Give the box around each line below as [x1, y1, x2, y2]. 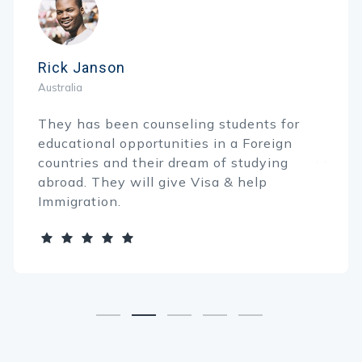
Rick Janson [38, 59, 125, 77]
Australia [38, 81, 82, 95]
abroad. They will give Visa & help [38, 174, 267, 191]
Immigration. [38, 193, 121, 210]
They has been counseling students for [38, 116, 300, 133]
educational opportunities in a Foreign [38, 135, 293, 152]
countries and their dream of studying [38, 154, 288, 171]
